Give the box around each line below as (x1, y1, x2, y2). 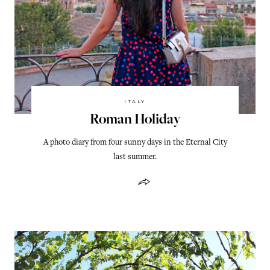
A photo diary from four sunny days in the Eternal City (43, 138, 227, 147)
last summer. (113, 152, 157, 162)
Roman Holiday (90, 113, 180, 128)
